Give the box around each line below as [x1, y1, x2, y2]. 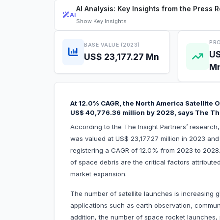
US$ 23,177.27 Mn [84, 51, 159, 62]
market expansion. [70, 170, 127, 178]
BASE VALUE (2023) [84, 41, 140, 48]
